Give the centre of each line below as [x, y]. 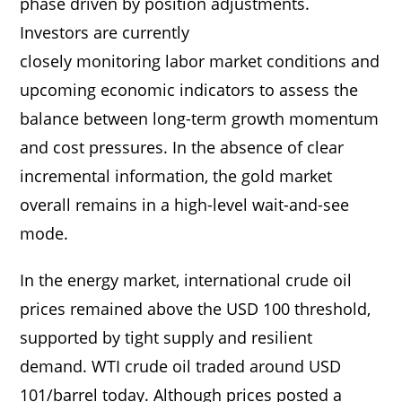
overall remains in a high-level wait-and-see [185, 204]
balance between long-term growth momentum [200, 118]
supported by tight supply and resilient [166, 337]
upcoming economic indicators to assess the [189, 89]
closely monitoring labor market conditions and [200, 61]
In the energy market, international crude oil [186, 280]
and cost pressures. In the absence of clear [182, 147]
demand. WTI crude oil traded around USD [181, 366]
